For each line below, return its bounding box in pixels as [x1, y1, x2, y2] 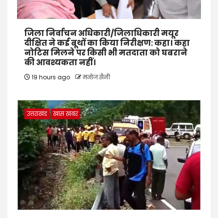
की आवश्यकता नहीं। [24, 56, 96, 68]
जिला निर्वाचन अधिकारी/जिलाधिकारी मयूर [24, 27, 179, 39]
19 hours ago [30, 73, 72, 81]
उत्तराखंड [27, 109, 47, 118]
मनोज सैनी [83, 73, 110, 81]
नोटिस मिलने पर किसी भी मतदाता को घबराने [24, 47, 187, 58]
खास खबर [53, 109, 78, 118]
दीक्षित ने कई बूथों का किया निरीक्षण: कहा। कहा [24, 37, 190, 49]
